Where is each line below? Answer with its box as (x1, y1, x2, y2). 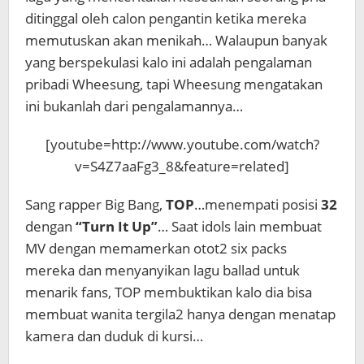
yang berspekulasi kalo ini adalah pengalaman (25, 53, 312, 71)
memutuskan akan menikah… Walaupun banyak (25, 31, 327, 50)
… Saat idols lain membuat (158, 217, 322, 236)
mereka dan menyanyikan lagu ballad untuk (25, 261, 300, 279)
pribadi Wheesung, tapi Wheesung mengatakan (25, 75, 323, 93)
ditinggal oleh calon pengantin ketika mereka (25, 9, 306, 28)
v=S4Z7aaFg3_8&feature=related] (75, 157, 289, 175)
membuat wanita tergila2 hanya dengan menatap (25, 305, 336, 323)
